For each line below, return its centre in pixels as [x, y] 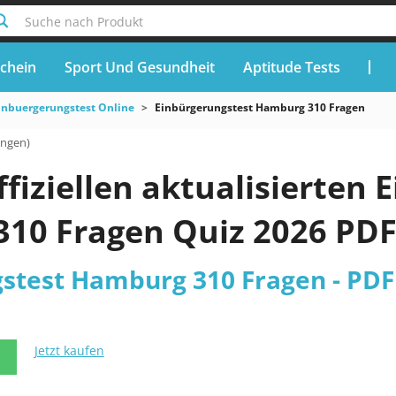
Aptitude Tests [291, 67]
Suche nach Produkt [84, 22]
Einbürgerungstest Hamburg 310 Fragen [259, 107]
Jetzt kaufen [69, 350]
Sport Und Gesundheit [139, 67]
